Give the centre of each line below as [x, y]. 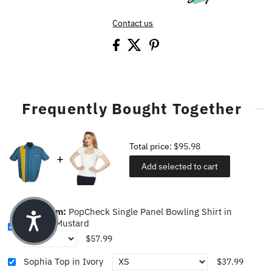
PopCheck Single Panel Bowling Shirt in [151, 211]
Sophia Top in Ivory [64, 262]
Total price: [152, 147]
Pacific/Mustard [57, 223]
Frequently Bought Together [132, 109]
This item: [46, 211]
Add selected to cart [180, 167]
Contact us [133, 23]
